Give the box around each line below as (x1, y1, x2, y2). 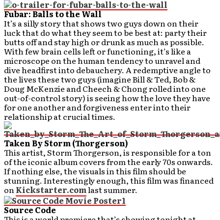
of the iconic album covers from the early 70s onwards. (4, 156, 213, 168)
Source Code (4, 203, 56, 216)
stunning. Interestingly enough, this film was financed (4, 174, 214, 187)
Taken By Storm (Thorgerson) (4, 137, 128, 149)
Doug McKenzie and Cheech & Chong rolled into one (4, 82, 206, 95)
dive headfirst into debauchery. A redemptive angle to (4, 64, 211, 76)
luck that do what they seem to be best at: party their (4, 27, 207, 39)
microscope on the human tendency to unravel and (4, 55, 200, 67)
